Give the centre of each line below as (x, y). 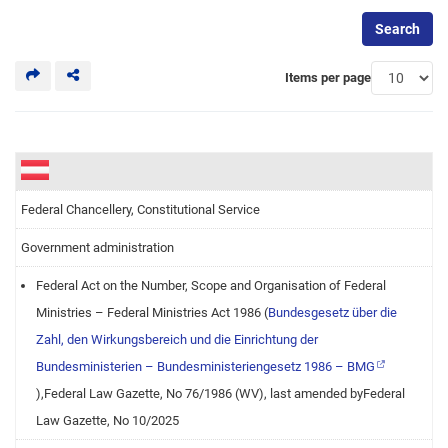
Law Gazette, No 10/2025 (107, 420)
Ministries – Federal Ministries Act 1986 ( (152, 312)
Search (397, 29)
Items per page (328, 77)
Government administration (97, 247)
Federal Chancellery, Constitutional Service (140, 209)
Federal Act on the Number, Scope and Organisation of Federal (211, 285)
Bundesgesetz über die (332, 312)
